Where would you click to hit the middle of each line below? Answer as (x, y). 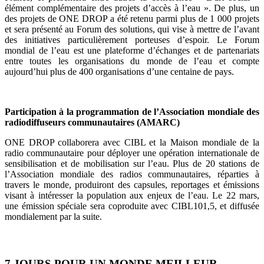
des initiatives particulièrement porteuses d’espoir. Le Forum (132, 40)
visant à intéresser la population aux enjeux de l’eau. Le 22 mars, (132, 196)
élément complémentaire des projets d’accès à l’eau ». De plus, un (132, 8)
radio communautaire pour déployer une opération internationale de (132, 153)
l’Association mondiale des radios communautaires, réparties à (132, 174)
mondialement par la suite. (53, 217)
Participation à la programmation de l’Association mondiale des (132, 112)
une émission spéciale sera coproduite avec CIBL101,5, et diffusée (132, 206)
